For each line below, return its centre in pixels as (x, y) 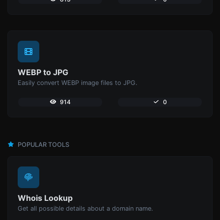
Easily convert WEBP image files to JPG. (78, 82)
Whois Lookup (45, 198)
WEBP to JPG (43, 72)
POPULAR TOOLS (43, 144)
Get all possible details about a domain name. (85, 208)
